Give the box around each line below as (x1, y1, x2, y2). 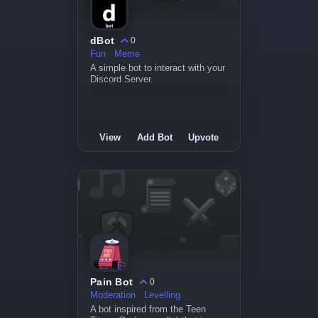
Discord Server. (90, 75, 153, 84)
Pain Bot (90, 276, 133, 287)
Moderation (90, 290, 138, 300)
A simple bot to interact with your (90, 63, 225, 73)
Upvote (187, 132, 219, 143)
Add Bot (136, 132, 172, 143)
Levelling (144, 290, 183, 300)
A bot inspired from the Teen (90, 305, 206, 314)
